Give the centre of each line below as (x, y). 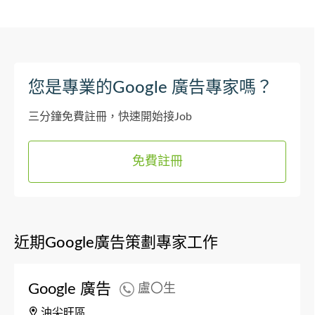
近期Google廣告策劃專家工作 (116, 242)
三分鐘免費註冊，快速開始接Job (110, 116)
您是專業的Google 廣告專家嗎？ (150, 88)
